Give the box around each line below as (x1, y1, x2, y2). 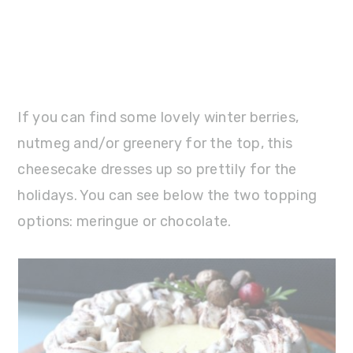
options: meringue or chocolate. (17, 212, 232, 230)
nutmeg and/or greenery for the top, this (17, 134, 293, 152)
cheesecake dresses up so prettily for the (17, 160, 297, 178)
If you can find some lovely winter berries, (17, 108, 299, 126)
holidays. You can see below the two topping (17, 186, 318, 204)
